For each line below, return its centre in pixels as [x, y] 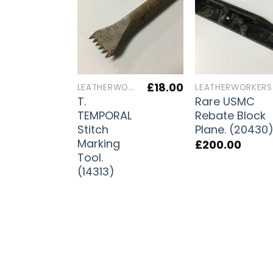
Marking [98, 144]
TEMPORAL [104, 116]
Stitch [93, 130]
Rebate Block [231, 116]
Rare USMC [225, 102]
